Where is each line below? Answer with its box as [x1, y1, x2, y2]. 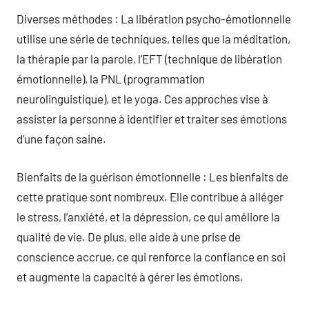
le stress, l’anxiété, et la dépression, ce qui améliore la [17, 209, 280, 223]
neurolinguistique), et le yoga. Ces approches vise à [17, 92, 268, 106]
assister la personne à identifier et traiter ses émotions [17, 112, 287, 126]
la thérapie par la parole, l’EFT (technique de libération [17, 52, 282, 66]
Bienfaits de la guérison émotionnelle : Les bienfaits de [17, 169, 288, 183]
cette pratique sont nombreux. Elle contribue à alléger [17, 189, 283, 203]
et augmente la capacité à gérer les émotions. [17, 269, 243, 283]
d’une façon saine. [17, 132, 106, 146]
